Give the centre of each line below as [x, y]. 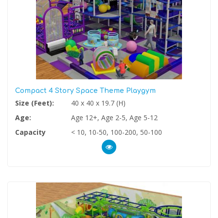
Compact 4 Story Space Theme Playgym [85, 91]
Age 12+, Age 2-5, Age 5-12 [114, 117]
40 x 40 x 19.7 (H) [98, 103]
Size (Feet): [35, 103]
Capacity [30, 132]
